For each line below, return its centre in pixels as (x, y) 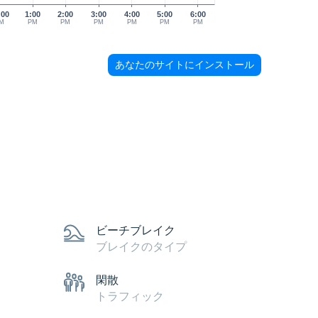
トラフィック (130, 296)
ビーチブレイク (136, 230)
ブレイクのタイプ (141, 247)
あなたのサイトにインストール (185, 65)
